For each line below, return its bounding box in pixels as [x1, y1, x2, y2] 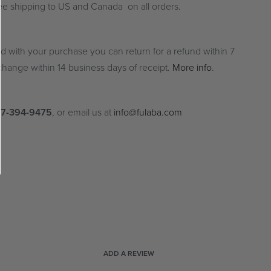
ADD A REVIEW [103, 249, 154, 258]
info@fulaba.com [113, 106, 182, 119]
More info [172, 62, 212, 74]
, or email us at [51, 106, 114, 119]
